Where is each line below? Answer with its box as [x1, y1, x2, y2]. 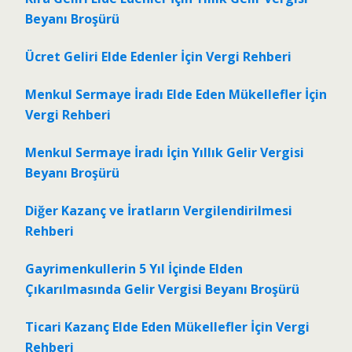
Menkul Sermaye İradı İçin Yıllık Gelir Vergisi [25, 144, 304, 162]
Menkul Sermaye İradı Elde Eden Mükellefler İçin [25, 86, 327, 104]
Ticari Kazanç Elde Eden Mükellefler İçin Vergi [25, 318, 310, 336]
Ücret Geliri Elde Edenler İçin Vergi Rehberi [25, 48, 291, 66]
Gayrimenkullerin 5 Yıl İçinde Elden [25, 260, 243, 278]
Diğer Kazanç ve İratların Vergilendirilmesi [25, 202, 292, 220]
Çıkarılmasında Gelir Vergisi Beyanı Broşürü [25, 280, 299, 299]
